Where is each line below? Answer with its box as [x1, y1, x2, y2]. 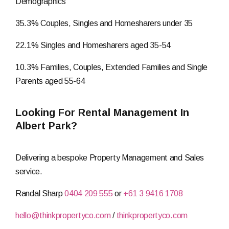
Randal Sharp [15, 189, 65, 198]
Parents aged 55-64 [15, 77, 85, 86]
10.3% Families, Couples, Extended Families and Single [15, 63, 208, 72]
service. [15, 167, 42, 176]
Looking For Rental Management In [15, 107, 189, 119]
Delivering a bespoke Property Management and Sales [15, 153, 204, 163]
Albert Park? [15, 120, 77, 132]
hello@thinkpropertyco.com [15, 211, 111, 220]
